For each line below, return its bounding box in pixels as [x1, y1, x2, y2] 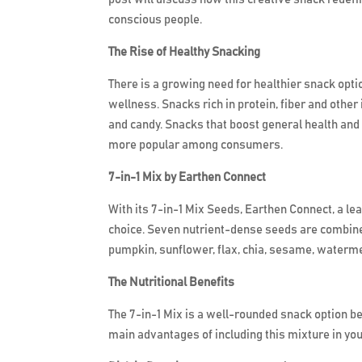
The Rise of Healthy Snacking [108, 46, 261, 59]
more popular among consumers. [108, 139, 284, 152]
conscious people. [108, 14, 203, 27]
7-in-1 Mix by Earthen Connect [108, 171, 267, 184]
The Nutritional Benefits [108, 276, 235, 289]
